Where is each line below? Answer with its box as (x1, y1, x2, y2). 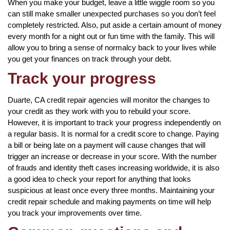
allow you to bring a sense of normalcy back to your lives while (8, 43, 216, 52)
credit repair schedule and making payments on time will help (8, 197, 211, 206)
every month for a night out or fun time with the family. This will (8, 31, 215, 41)
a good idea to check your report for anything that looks (8, 174, 191, 183)
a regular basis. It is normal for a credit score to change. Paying (8, 129, 219, 138)
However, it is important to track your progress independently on (8, 118, 221, 127)
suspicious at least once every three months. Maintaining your (8, 185, 215, 195)
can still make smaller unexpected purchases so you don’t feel (8, 9, 216, 18)
